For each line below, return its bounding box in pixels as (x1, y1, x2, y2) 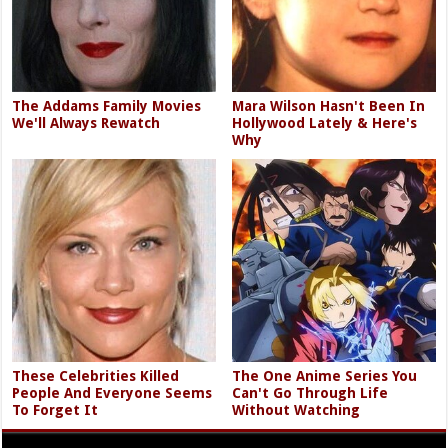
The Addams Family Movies (12, 97, 202, 114)
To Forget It (12, 402, 99, 418)
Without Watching (232, 402, 361, 418)
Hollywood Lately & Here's (232, 114, 418, 131)
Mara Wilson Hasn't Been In (232, 97, 426, 114)
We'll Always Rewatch (12, 114, 161, 131)
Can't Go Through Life (232, 385, 389, 401)
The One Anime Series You (232, 368, 418, 384)
